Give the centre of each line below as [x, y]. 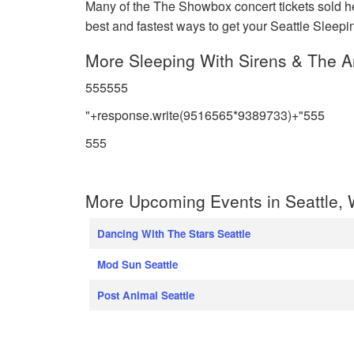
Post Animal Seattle [146, 295]
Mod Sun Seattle [138, 264]
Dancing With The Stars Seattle [174, 233]
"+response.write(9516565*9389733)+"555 [205, 115]
